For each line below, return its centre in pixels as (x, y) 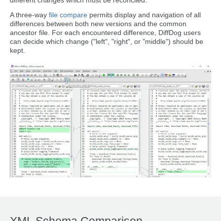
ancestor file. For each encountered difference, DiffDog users (105, 33)
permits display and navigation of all (144, 15)
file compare (68, 15)
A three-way (29, 15)
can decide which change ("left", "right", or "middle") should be (107, 42)
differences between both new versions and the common (98, 24)
